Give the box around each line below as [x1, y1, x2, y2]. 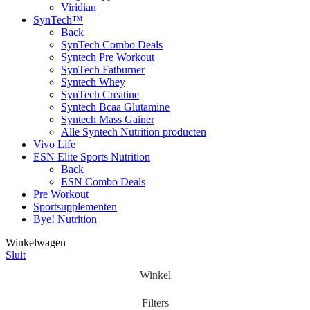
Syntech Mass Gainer [61, 113, 154, 125]
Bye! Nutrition [33, 212, 97, 225]
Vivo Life [33, 138, 75, 150]
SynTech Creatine [61, 88, 139, 100]
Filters [141, 296, 169, 309]
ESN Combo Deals [61, 175, 145, 188]
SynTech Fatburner [61, 63, 145, 75]
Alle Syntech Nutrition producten [61, 125, 206, 138]
